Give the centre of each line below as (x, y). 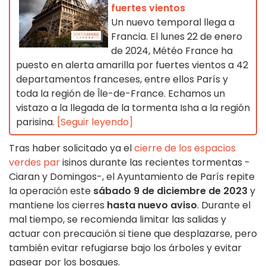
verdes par (36, 163)
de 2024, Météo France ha (172, 51)
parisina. (37, 122)
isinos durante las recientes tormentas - (156, 163)
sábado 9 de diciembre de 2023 (169, 191)
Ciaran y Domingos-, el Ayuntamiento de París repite (132, 177)
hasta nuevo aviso (151, 205)
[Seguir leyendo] (95, 122)
